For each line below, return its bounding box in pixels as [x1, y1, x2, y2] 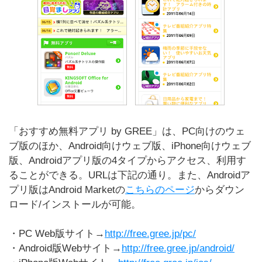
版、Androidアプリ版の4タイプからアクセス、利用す [9, 155, 246, 166]
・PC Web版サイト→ [9, 228, 105, 239]
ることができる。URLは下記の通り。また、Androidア [9, 170, 250, 181]
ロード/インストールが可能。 [9, 199, 141, 210]
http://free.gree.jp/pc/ [105, 228, 196, 239]
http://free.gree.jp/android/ [122, 243, 235, 254]
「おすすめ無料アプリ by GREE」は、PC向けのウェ [9, 126, 245, 137]
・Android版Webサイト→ [9, 243, 122, 254]
